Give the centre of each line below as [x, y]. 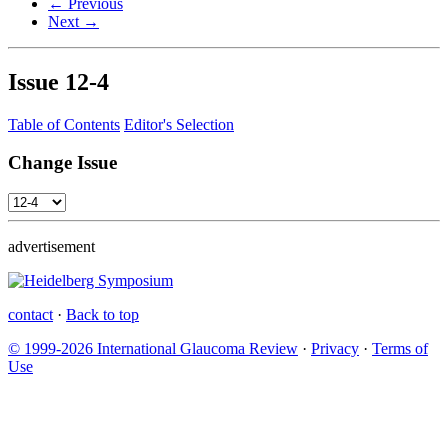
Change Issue [62, 163]
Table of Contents [64, 124]
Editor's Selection [179, 124]
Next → [73, 21]
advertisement [51, 247]
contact [30, 315]
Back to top [102, 315]
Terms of [400, 349]
